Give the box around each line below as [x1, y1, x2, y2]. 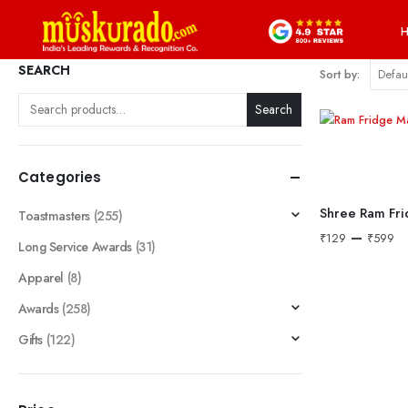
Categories [18, 167, 102, 187]
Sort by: [320, 65, 360, 83]
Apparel [18, 268, 65, 287]
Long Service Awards [18, 237, 133, 256]
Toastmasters [18, 206, 90, 225]
